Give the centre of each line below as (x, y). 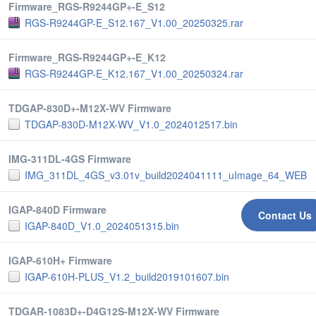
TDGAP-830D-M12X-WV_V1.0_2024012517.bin (131, 124)
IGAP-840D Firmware (57, 209)
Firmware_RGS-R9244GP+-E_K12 (87, 57)
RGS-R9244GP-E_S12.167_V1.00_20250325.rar (134, 23)
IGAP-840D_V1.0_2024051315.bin (102, 226)
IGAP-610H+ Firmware (60, 260)
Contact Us (285, 215)
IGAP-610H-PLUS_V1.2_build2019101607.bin (127, 276)
